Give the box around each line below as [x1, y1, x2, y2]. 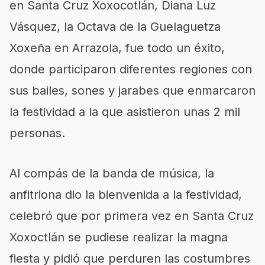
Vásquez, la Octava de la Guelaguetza [9, 20, 221, 34]
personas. [9, 126, 65, 140]
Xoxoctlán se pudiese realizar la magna [9, 230, 228, 244]
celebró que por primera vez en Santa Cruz [9, 209, 254, 223]
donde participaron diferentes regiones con [9, 62, 252, 76]
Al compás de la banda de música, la [9, 166, 214, 180]
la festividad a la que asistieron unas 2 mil [9, 105, 240, 119]
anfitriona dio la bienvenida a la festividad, [9, 188, 242, 202]
